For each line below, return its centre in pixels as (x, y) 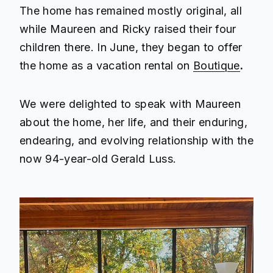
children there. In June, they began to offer (131, 48)
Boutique (216, 66)
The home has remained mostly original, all (131, 11)
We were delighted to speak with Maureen (130, 104)
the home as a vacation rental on (106, 66)
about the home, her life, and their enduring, (133, 122)
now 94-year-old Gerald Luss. (98, 159)
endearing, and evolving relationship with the (136, 140)
